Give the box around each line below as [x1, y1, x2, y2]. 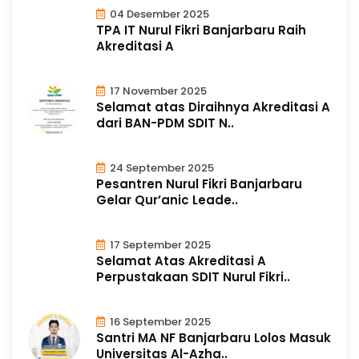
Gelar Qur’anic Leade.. [96, 191, 238, 208]
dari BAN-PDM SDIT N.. [96, 114, 234, 131]
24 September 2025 [107, 159, 214, 175]
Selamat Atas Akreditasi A [96, 252, 266, 269]
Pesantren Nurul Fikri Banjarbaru [96, 175, 302, 192]
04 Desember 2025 [107, 6, 209, 22]
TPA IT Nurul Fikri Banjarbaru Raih [96, 21, 306, 38]
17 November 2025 [107, 83, 207, 99]
